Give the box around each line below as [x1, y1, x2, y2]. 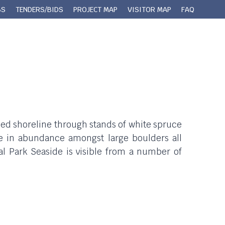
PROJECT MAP [73, 5, 118, 14]
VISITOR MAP [128, 5, 171, 14]
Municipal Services [75, 37, 148, 48]
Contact [165, 37, 195, 48]
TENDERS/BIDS [16, 5, 63, 14]
